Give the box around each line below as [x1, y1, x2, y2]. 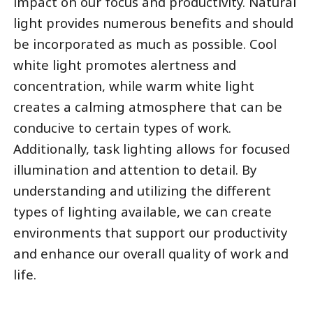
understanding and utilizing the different [13, 181, 271, 199]
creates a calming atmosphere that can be [13, 97, 282, 115]
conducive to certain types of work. [13, 118, 231, 136]
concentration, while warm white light [13, 76, 254, 94]
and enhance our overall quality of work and [13, 244, 289, 262]
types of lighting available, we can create [13, 202, 272, 220]
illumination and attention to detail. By [13, 160, 256, 178]
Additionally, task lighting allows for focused [13, 139, 290, 157]
